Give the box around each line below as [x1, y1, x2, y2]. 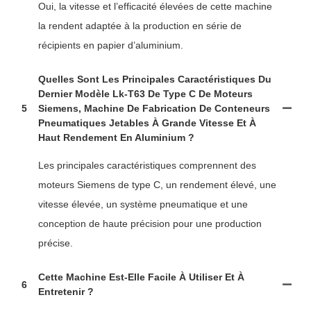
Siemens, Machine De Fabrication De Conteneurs [38, 103, 270, 114]
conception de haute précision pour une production [38, 218, 262, 229]
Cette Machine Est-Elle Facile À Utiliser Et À [38, 271, 244, 283]
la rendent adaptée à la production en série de [38, 20, 242, 31]
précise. [38, 237, 73, 249]
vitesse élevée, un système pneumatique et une [38, 199, 248, 210]
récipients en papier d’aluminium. [38, 40, 183, 51]
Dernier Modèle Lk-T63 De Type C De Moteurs [38, 88, 253, 99]
